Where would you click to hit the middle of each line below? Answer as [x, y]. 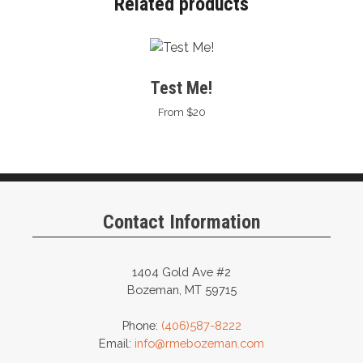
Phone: [141, 326]
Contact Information [181, 222]
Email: [117, 344]
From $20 [181, 111]
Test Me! [181, 88]
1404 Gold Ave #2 [181, 272]
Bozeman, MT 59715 [181, 290]
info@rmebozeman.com [199, 344]
